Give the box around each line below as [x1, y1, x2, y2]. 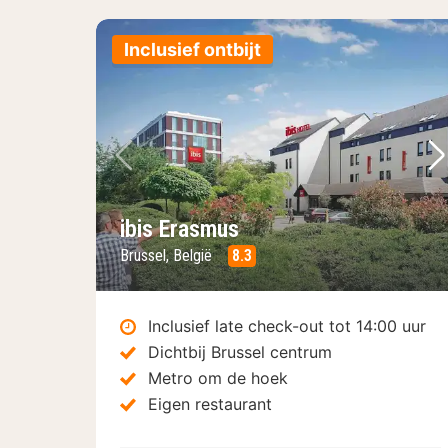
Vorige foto [131, 158, 240, 187]
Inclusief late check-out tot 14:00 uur [148, 315, 426, 336]
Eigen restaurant [148, 393, 272, 414]
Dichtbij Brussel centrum [148, 341, 332, 362]
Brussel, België [120, 245, 216, 265]
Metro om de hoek [148, 367, 288, 388]
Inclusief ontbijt [124, 38, 261, 60]
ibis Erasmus [120, 214, 239, 243]
